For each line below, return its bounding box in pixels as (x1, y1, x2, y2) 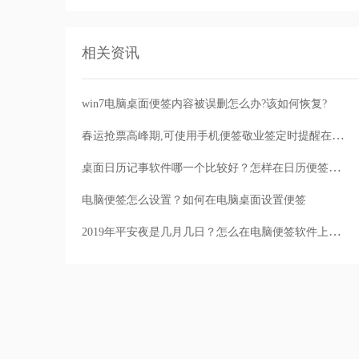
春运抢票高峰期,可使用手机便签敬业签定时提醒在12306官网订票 (332, 128, 345, 143)
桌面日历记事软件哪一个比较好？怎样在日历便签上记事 (329, 160, 341, 175)
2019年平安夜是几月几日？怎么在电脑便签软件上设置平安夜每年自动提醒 (329, 224, 341, 239)
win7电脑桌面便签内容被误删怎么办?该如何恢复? (82, 98, 327, 111)
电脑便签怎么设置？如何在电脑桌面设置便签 (82, 194, 306, 207)
